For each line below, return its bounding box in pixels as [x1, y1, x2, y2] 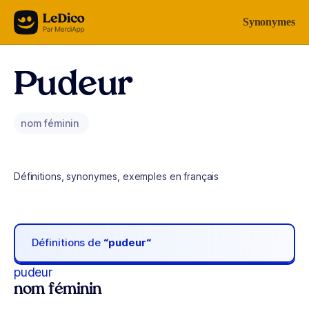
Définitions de [32, 236, 104, 250]
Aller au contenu [17, 13, 88, 25]
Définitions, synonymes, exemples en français [14, 170, 219, 182]
